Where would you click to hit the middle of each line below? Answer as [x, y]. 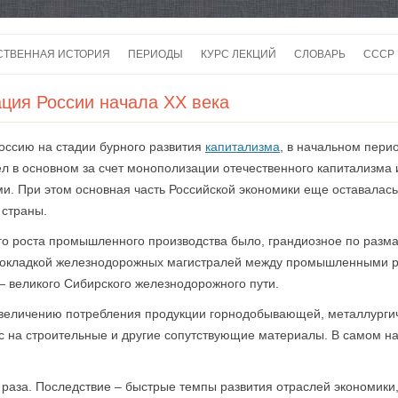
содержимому [239, 65]
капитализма [243, 147]
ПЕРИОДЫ [155, 54]
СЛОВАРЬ [320, 54]
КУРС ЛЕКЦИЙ [239, 54]
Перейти [224, 40]
